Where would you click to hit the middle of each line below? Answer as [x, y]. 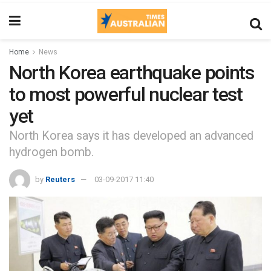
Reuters [60, 180]
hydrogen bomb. [51, 152]
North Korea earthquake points [132, 73]
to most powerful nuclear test [126, 94]
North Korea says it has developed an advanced [131, 136]
